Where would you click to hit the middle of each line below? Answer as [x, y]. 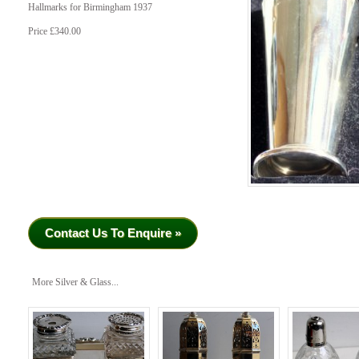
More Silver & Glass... [75, 282]
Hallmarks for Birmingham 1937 [90, 8]
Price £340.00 [54, 32]
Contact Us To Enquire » [113, 232]
